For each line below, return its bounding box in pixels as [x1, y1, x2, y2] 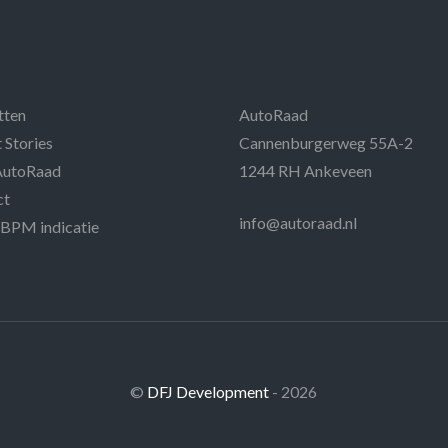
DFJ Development [147, 381, 273, 401]
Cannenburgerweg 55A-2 [239, 132, 413, 152]
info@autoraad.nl [239, 212, 357, 232]
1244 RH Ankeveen [239, 160, 372, 180]
